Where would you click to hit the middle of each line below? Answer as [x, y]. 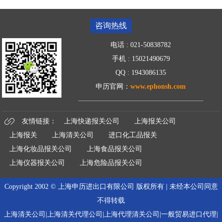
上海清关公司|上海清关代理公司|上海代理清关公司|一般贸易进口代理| [111, 215]
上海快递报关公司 [92, 121]
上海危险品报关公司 [111, 163]
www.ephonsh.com [158, 87]
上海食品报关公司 [115, 149]
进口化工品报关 [133, 135]
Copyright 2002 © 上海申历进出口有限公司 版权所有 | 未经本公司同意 [111, 187]
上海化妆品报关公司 [41, 149]
